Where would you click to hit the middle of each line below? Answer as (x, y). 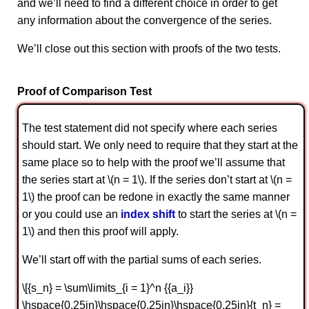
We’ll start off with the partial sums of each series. (142, 259)
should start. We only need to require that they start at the (160, 145)
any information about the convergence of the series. (144, 20)
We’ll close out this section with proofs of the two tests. (149, 48)
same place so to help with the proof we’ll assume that (153, 162)
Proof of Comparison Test (84, 91)
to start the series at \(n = (236, 214)
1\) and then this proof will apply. (100, 231)
